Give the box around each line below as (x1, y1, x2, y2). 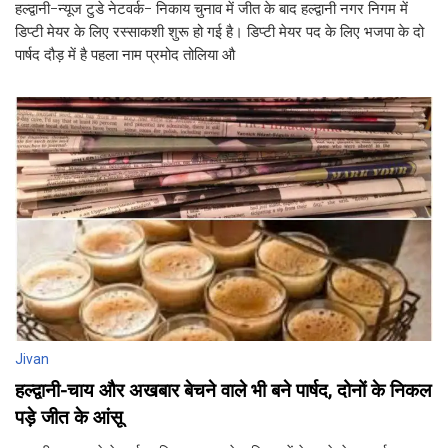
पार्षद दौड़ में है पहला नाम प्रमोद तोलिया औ (15, 45, 235, 65)
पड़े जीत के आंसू (15, 406, 123, 430)
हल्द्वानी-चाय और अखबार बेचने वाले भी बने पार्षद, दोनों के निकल (15, 379, 431, 403)
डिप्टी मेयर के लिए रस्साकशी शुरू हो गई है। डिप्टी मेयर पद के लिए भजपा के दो (15, 22, 424, 42)
